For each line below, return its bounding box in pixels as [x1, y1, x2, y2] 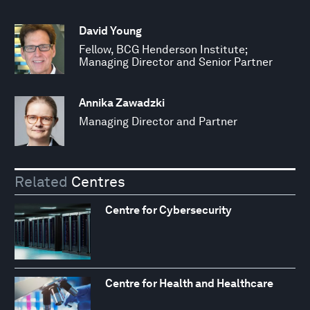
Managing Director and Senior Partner [79, 55, 273, 69]
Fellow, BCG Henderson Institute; [79, 43, 247, 57]
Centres [68, 172, 125, 190]
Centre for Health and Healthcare [104, 277, 273, 291]
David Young [79, 24, 142, 38]
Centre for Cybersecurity [104, 203, 232, 217]
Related [15, 172, 68, 190]
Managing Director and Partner [79, 115, 237, 129]
